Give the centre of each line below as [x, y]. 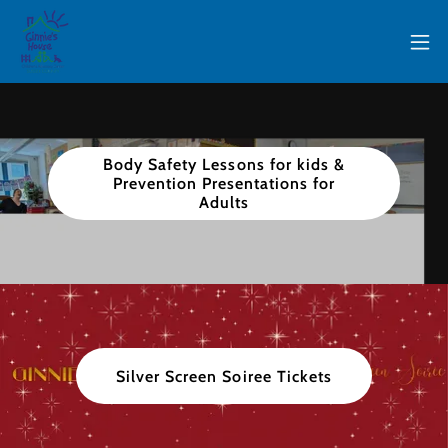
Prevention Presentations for [224, 183]
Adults [224, 202]
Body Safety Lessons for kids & [224, 164]
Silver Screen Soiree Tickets [224, 376]
